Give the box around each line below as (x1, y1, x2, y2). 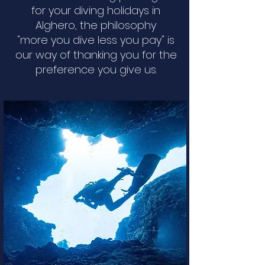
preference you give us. (35, 62, 157, 77)
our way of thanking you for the (15, 47, 177, 62)
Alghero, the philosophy (35, 18, 156, 33)
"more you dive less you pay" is (17, 33, 174, 47)
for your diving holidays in (31, 3, 160, 18)
